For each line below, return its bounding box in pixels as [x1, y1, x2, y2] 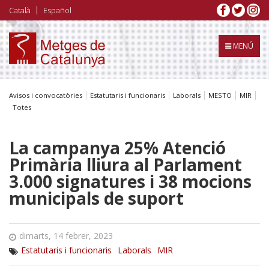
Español [43, 5, 71, 16]
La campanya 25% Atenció [9, 136, 226, 159]
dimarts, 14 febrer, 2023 [19, 229, 113, 241]
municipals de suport [9, 186, 184, 210]
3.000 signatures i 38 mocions [9, 169, 252, 193]
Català [9, 5, 31, 16]
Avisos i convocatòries [9, 90, 82, 100]
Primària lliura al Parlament [9, 153, 242, 176]
